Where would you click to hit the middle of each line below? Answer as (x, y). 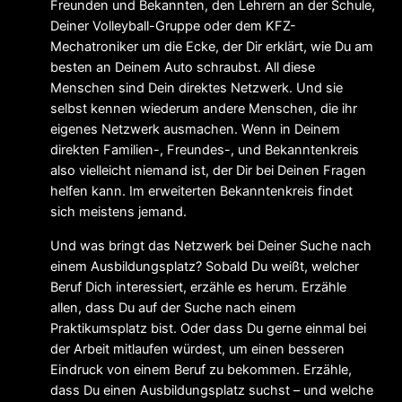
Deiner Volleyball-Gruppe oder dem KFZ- (173, 26)
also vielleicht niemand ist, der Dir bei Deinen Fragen (208, 171)
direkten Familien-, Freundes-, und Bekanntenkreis (205, 150)
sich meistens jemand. (118, 212)
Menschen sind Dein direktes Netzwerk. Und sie (197, 88)
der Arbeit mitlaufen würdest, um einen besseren (197, 349)
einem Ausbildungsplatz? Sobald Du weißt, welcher (205, 266)
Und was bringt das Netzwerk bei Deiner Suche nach (211, 245)
